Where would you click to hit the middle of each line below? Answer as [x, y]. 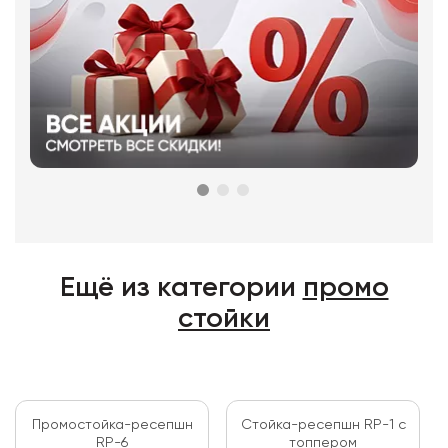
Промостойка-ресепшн [112, 425]
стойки [224, 319]
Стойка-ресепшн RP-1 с [323, 425]
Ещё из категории [181, 288]
